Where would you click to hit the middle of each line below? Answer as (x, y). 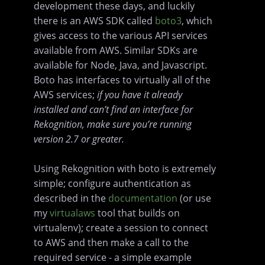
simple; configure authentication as (113, 184)
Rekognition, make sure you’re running (113, 125)
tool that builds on (138, 213)
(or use (195, 198)
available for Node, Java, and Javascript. (121, 65)
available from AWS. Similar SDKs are (116, 51)
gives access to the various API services (121, 36)
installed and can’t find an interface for (114, 110)
